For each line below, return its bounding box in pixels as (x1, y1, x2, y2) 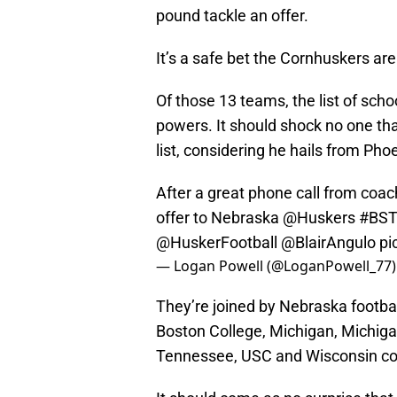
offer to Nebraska (156, 208, 283, 228)
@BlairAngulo (281, 233, 376, 253)
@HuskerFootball (156, 233, 277, 253)
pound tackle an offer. (156, 6, 308, 26)
